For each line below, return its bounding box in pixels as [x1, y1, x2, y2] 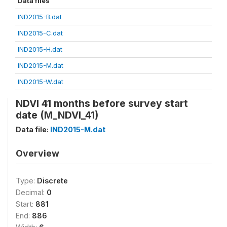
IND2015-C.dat [18, 29, 63, 37]
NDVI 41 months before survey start [16, 97, 188, 109]
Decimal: [16, 188, 47, 197]
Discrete [37, 176, 68, 185]
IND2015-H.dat [18, 45, 62, 53]
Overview [16, 148, 59, 159]
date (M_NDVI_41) [16, 109, 98, 121]
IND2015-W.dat [18, 78, 63, 86]
